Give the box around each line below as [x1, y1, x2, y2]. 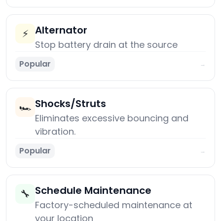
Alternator [35, 23, 87, 37]
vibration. [35, 125, 75, 138]
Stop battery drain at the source [35, 38, 178, 51]
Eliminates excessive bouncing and [35, 112, 188, 125]
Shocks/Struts [35, 97, 106, 111]
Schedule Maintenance [35, 184, 151, 198]
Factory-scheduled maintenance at [35, 199, 192, 212]
